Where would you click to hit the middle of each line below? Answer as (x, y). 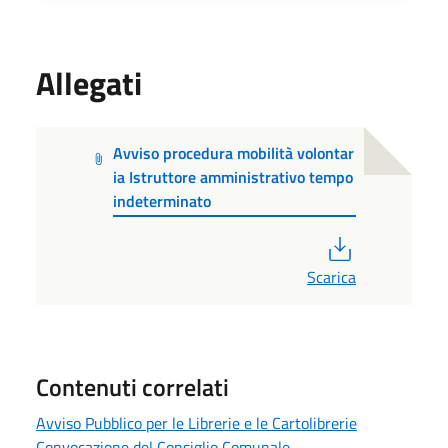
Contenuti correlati (132, 386)
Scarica (331, 276)
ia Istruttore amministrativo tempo (233, 176)
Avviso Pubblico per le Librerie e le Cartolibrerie (196, 422)
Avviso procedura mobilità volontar (234, 152)
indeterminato (162, 200)
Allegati (89, 82)
